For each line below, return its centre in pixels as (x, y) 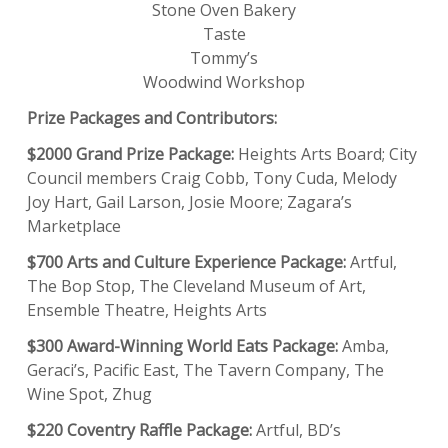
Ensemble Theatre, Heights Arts (147, 309)
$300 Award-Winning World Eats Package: (182, 345)
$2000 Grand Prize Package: (130, 153)
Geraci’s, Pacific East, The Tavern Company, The (205, 369)
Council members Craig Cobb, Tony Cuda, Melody (212, 177)
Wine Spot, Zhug (89, 393)
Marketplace (74, 225)
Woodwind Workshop (224, 81)
